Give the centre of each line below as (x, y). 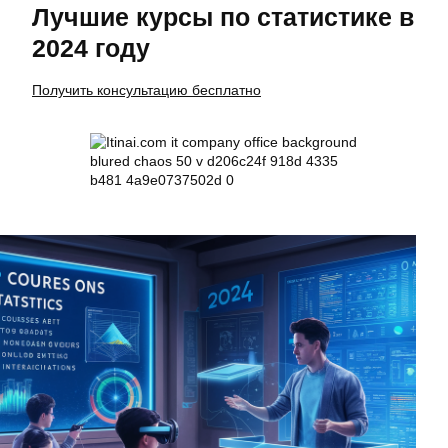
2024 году (91, 48)
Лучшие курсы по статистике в (223, 17)
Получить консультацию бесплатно (146, 90)
